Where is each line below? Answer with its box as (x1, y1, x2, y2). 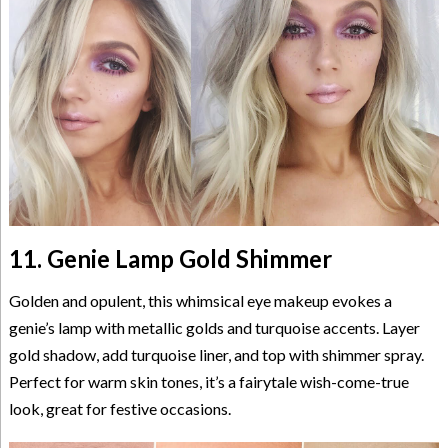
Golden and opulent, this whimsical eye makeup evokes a (8, 291, 392, 311)
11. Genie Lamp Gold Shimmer (8, 244, 332, 274)
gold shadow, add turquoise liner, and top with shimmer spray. (8, 345, 424, 365)
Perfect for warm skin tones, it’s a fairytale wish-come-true (8, 372, 409, 392)
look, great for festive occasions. (8, 399, 231, 419)
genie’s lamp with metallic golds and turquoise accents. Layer (8, 318, 420, 338)
